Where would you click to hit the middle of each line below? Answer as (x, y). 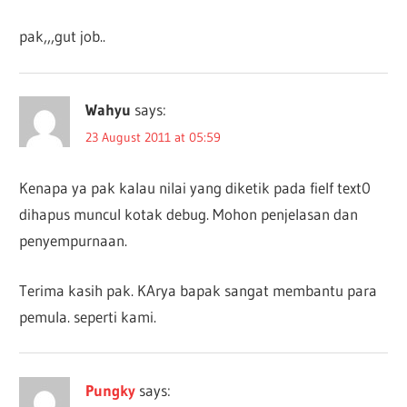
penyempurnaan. (74, 241)
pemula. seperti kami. (88, 316)
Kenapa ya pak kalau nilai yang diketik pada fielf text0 (195, 188)
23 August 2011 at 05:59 (154, 138)
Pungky (111, 390)
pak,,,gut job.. (63, 36)
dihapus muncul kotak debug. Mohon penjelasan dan (189, 214)
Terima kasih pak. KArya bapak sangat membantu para (199, 290)
